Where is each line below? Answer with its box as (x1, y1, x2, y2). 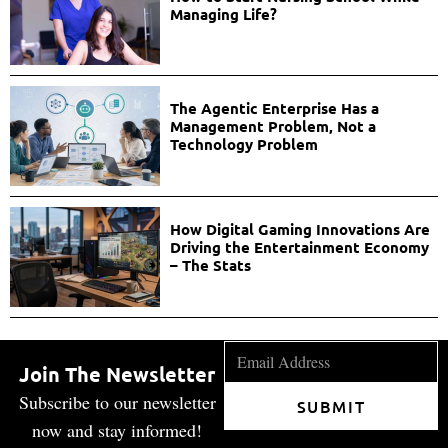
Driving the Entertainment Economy (169, 236, 429, 257)
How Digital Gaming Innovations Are (169, 218, 430, 239)
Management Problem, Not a (169, 115, 376, 136)
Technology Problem (169, 133, 318, 154)
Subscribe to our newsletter (18, 389, 216, 414)
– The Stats (169, 254, 255, 275)
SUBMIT (296, 395, 366, 418)
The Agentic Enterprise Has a (169, 97, 379, 118)
